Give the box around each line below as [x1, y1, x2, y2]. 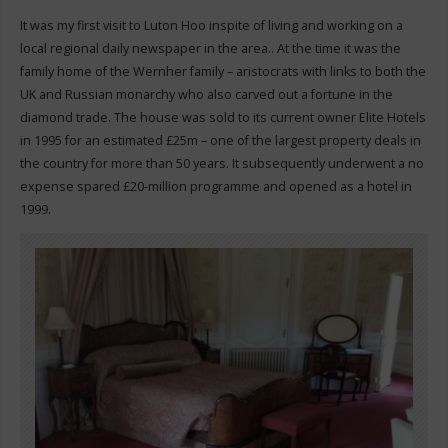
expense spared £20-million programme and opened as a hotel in [19, 177, 412, 195]
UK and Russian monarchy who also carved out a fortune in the [19, 85, 393, 103]
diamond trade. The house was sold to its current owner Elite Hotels [19, 108, 426, 126]
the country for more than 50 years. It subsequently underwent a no [19, 154, 424, 172]
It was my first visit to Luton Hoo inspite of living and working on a [19, 16, 403, 34]
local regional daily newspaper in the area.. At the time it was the [19, 39, 401, 57]
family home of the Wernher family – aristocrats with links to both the [19, 62, 426, 80]
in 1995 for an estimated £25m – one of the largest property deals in [19, 131, 421, 149]
